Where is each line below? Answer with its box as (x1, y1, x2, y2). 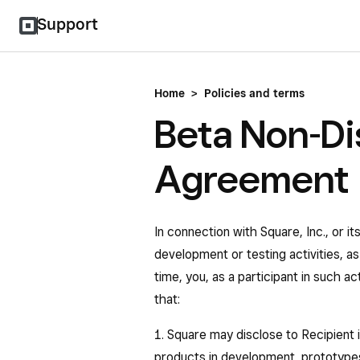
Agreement (154, 156, 349, 202)
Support (37, 14, 98, 34)
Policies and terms (204, 87, 305, 100)
